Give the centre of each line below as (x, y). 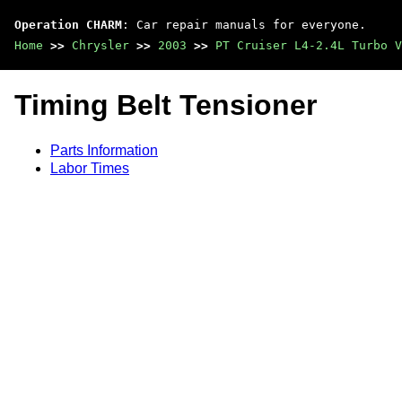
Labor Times (90, 168)
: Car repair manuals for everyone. (244, 25)
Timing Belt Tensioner (166, 105)
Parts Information (104, 150)
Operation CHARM (68, 25)
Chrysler (100, 45)
